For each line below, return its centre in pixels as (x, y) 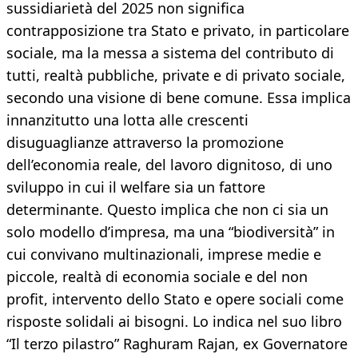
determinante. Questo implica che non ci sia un (167, 210)
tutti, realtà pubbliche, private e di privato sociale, (176, 76)
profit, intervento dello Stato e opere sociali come (175, 299)
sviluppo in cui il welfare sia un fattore (136, 187)
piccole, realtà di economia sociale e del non (157, 277)
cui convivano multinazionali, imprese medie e (164, 255)
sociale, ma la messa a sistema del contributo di (170, 53)
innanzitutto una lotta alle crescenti (127, 120)
